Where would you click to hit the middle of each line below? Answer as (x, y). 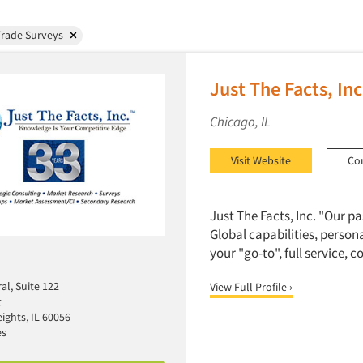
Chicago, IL (240, 122)
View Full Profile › (251, 287)
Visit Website (261, 160)
